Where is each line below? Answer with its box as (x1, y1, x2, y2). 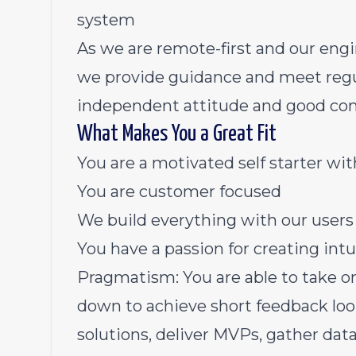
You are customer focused (77, 182, 281, 201)
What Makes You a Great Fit (77, 123, 277, 145)
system (77, 10, 135, 29)
